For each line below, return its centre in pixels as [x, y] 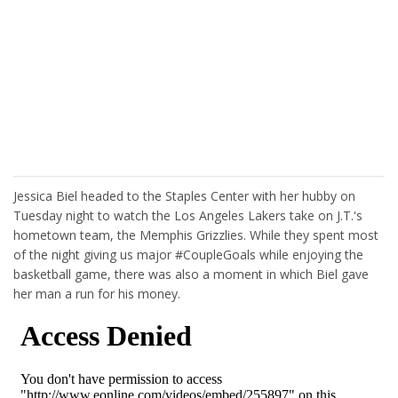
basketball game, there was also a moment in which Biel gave [191, 274]
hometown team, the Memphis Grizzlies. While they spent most [196, 235]
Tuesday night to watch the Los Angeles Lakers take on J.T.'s [188, 215]
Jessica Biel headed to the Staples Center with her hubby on [184, 196]
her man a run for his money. [97, 294]
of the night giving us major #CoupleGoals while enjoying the [188, 255]
